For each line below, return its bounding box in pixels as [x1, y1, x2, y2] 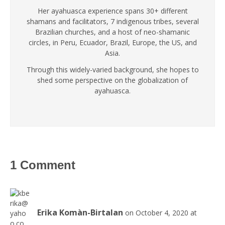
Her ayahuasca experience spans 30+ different [37, 6, 188, 16]
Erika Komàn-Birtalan [37, 206, 123, 218]
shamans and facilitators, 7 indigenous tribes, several [26, 17, 199, 26]
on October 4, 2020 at [125, 207, 197, 217]
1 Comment [10, 158, 75, 172]
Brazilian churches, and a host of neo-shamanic [35, 27, 190, 37]
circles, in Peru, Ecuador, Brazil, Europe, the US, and [28, 38, 197, 47]
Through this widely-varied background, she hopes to [26, 65, 199, 74]
